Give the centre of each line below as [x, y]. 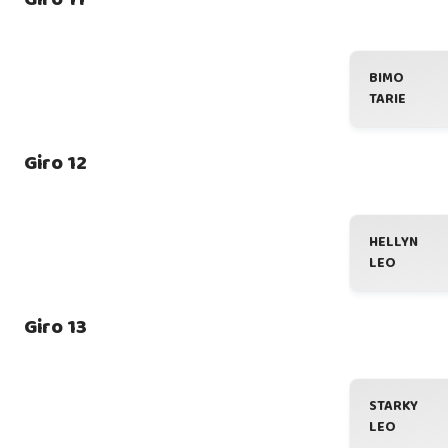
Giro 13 [55, 327]
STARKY [393, 406]
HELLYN [393, 242]
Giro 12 [55, 163]
